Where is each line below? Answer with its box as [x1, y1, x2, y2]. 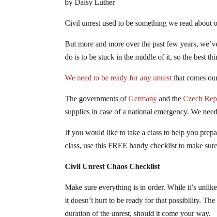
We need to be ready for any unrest [65, 73, 174, 82]
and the [159, 94, 184, 103]
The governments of [65, 94, 129, 103]
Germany [128, 94, 159, 103]
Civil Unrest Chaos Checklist [65, 162, 160, 170]
